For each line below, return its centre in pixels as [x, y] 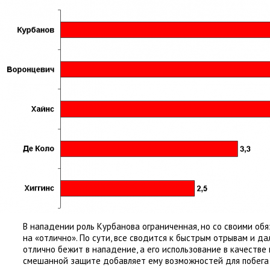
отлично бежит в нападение [80, 249]
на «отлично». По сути [67, 238]
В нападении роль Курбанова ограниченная [110, 226]
